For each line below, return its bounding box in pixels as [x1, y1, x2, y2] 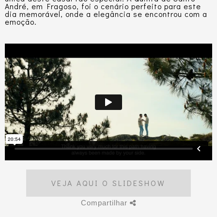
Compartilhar [81, 199, 130, 207]
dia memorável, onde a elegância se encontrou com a [5, 9, 207, 19]
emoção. [5, 16, 37, 27]
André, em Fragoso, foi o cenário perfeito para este [5, 1, 201, 11]
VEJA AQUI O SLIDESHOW [51, 178, 166, 188]
